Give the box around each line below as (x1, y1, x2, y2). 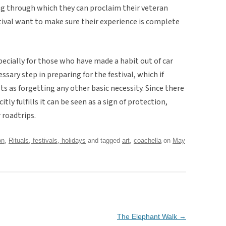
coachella (134, 136, 161, 144)
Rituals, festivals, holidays (9, 136, 86, 144)
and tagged (86, 136, 122, 144)
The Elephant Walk (117, 212, 179, 220)
